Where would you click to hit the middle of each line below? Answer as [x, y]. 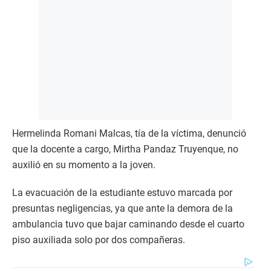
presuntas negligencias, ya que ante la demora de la [122, 208]
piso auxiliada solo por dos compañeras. [99, 240]
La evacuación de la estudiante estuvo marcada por [122, 192]
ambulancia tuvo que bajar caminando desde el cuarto [128, 224]
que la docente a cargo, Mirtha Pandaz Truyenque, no [125, 149]
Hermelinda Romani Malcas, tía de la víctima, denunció [129, 133]
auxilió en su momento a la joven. [84, 165]
